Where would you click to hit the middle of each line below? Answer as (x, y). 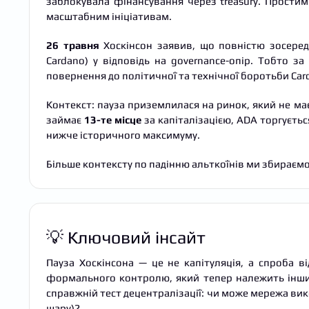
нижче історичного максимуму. (123, 134)
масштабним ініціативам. (109, 16)
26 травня (73, 45)
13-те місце (113, 119)
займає (66, 119)
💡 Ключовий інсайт (126, 237)
